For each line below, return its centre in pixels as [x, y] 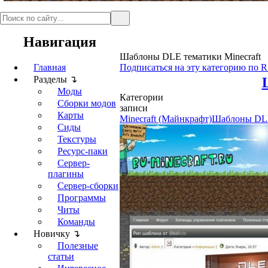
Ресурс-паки [83, 151]
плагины [66, 174]
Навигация [60, 42]
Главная [50, 67]
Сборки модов [87, 103]
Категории [141, 97]
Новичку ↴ [57, 234]
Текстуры [77, 139]
